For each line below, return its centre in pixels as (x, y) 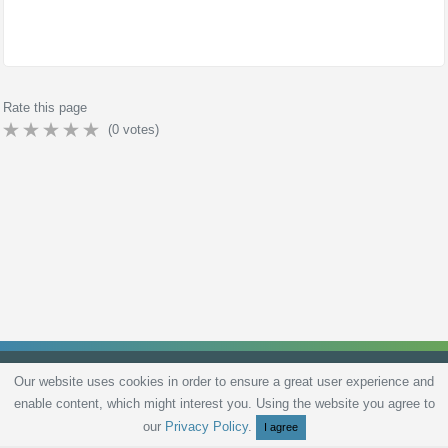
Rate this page (45, 107)
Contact (402, 410)
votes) (141, 129)
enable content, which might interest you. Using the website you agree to (224, 403)
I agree (280, 427)
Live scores (272, 410)
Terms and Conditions (170, 410)
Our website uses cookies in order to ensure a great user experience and (224, 381)
